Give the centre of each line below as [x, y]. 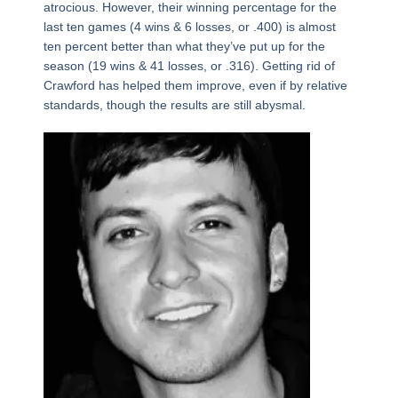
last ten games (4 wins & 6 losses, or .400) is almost [189, 27]
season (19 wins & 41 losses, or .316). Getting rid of [189, 66]
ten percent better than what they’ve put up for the [184, 47]
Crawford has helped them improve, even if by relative [195, 86]
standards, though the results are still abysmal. [174, 105]
